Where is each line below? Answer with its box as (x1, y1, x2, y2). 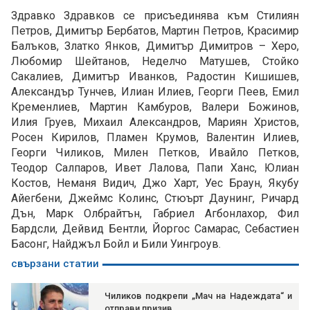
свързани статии (11, 257, 99, 271)
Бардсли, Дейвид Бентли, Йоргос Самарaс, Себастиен (11, 222, 299, 236)
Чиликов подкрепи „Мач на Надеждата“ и (104, 291, 292, 302)
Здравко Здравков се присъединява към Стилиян (11, 9, 299, 23)
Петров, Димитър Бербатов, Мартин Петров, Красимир (11, 24, 299, 38)
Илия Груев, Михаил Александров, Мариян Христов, (11, 116, 299, 129)
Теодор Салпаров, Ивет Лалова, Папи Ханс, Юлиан (11, 161, 299, 175)
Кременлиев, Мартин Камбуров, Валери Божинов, (11, 100, 299, 114)
